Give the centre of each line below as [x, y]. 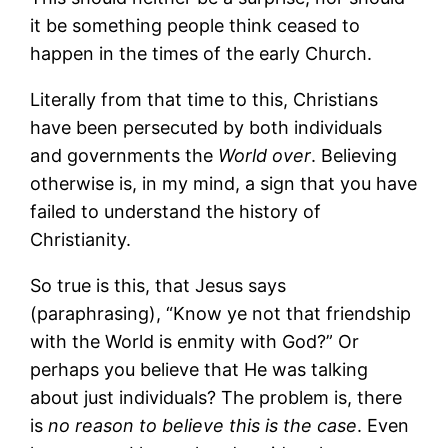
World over [265, 155]
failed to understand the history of [176, 211]
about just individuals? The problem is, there [216, 397]
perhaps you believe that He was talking [199, 369]
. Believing [354, 155]
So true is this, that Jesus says [158, 285]
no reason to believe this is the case [203, 425]
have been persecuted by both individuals [206, 127]
